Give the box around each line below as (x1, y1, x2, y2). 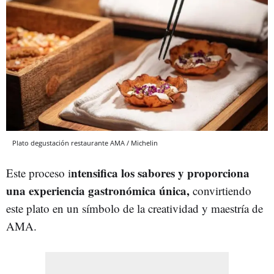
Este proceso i (6, 165, 71, 180)
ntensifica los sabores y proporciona (71, 164, 250, 181)
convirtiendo (190, 182, 251, 198)
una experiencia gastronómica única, (6, 182, 190, 199)
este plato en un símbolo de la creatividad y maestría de (6, 200, 263, 216)
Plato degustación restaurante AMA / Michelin (12, 138, 158, 147)
